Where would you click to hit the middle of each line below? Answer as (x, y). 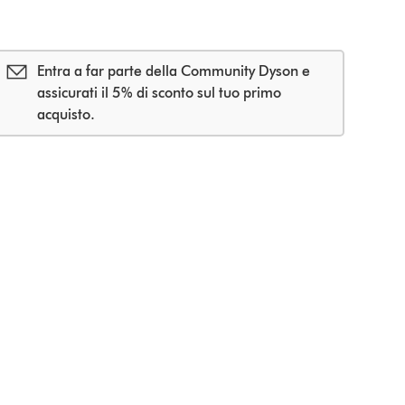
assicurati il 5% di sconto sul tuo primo (159, 93)
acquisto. (66, 114)
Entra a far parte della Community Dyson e (173, 71)
